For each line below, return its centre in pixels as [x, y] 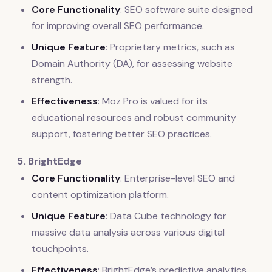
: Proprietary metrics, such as [170, 47]
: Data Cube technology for [166, 216]
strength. [52, 80]
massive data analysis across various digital [128, 233]
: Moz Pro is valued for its [153, 101]
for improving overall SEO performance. [118, 26]
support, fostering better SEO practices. [122, 134]
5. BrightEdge [49, 161]
